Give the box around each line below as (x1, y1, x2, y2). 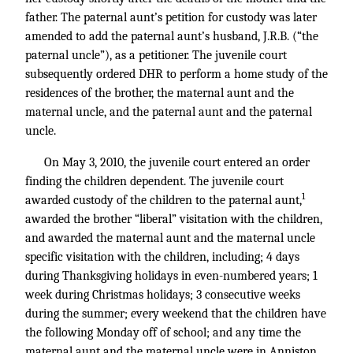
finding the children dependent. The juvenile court (25, 174, 284, 188)
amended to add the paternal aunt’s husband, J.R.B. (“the (25, 29, 318, 43)
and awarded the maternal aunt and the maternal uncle (25, 231, 315, 245)
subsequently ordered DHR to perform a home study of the (25, 67, 328, 81)
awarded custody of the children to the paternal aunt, (25, 193, 302, 207)
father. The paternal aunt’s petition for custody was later (25, 10, 317, 24)
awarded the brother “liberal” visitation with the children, (25, 212, 322, 226)
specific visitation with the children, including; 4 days (25, 250, 299, 264)
